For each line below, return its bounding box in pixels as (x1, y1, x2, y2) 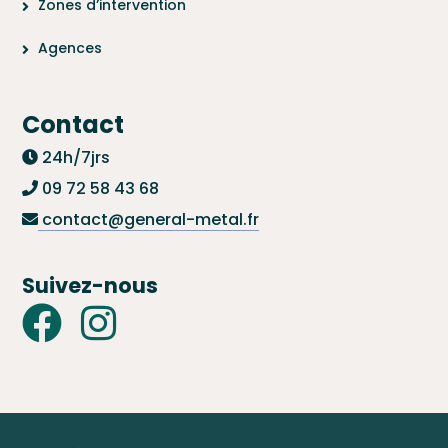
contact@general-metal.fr (38, 207, 260, 231)
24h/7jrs (38, 145, 111, 169)
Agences (38, 37, 103, 58)
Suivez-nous (22, 270, 159, 300)
